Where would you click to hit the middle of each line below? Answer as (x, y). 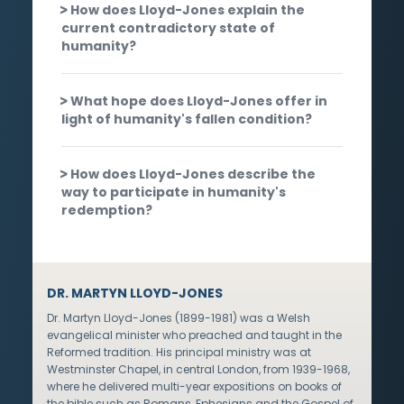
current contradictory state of (168, 28)
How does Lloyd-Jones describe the (193, 174)
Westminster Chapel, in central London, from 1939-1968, (198, 369)
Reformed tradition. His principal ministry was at (179, 352)
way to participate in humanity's (174, 192)
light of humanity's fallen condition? (187, 119)
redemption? (107, 210)
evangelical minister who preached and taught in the (194, 335)
